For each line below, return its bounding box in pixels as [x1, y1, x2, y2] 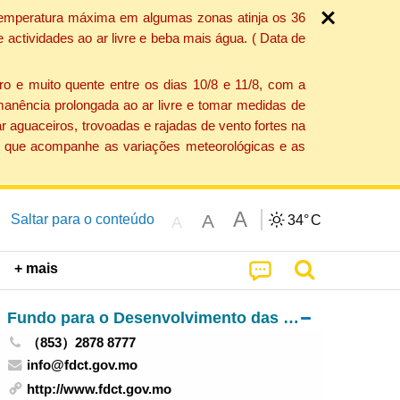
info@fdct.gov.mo [27, 356, 138, 372]
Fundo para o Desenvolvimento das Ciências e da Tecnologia [282, 307, 299, 327]
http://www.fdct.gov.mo [27, 381, 172, 397]
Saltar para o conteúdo [10, 211, 154, 227]
